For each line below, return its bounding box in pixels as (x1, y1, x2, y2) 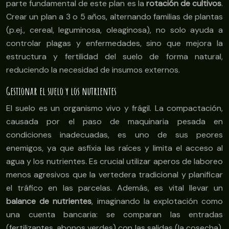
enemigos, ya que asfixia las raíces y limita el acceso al (6, 143, 223, 154)
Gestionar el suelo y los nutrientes (6, 84, 117, 98)
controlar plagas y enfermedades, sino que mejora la (6, 38, 223, 49)
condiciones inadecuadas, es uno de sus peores (6, 129, 223, 141)
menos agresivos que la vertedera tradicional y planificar (6, 169, 223, 180)
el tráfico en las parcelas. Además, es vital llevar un (6, 182, 223, 194)
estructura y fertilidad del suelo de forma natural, (6, 51, 223, 62)
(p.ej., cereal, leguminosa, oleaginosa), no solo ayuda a (6, 25, 223, 36)
